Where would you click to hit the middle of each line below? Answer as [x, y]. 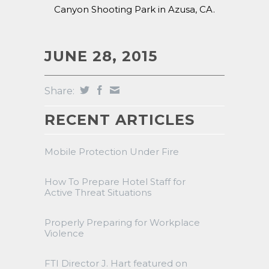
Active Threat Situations [98, 192]
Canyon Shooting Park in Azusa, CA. [134, 9]
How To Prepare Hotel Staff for [115, 182]
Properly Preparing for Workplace [122, 222]
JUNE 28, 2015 [101, 56]
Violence [64, 233]
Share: [61, 91]
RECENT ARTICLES [119, 120]
